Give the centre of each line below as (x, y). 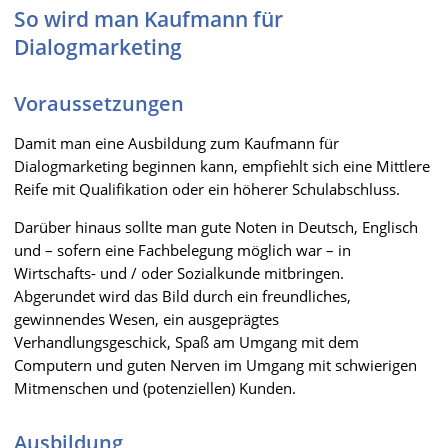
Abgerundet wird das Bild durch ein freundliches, (182, 296)
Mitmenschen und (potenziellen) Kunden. (155, 388)
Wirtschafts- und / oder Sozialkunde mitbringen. (179, 273)
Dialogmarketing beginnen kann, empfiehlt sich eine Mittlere (222, 166)
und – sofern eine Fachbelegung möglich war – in (182, 250)
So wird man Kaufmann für (148, 19)
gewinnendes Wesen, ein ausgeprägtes (146, 319)
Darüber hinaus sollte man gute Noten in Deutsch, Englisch (216, 227)
